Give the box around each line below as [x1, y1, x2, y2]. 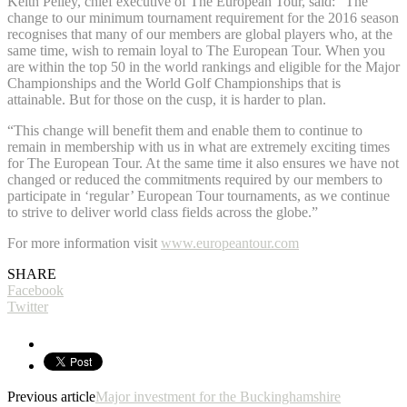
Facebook [7, 282, 64, 298]
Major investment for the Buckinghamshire [95, 388, 341, 404]
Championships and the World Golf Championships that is [7, 74, 341, 91]
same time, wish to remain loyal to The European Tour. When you [7, 42, 385, 58]
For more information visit [7, 234, 161, 251]
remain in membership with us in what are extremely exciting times [7, 138, 390, 154]
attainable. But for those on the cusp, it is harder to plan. [7, 91, 326, 107]
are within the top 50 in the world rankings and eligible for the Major [7, 58, 400, 74]
